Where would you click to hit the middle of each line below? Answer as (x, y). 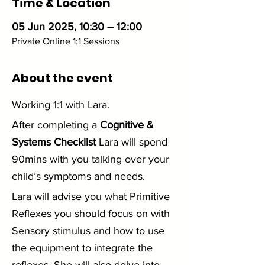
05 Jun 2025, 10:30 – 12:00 (77, 27)
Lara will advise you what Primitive (92, 196)
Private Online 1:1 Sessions (66, 41)
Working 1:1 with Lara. (62, 105)
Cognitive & (128, 125)
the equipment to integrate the (84, 248)
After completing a (56, 125)
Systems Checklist (54, 142)
